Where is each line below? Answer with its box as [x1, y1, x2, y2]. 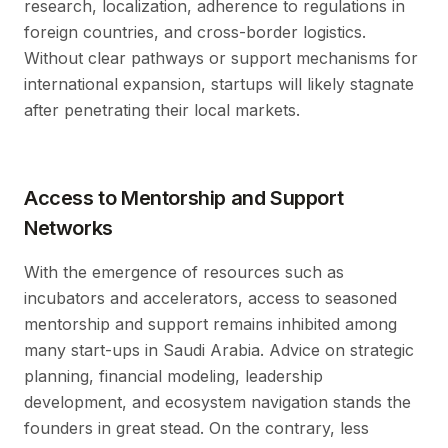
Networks [24, 216, 113, 241]
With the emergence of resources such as [24, 262, 344, 283]
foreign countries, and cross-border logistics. [24, 22, 366, 43]
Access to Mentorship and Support [24, 186, 344, 211]
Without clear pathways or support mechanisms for [24, 48, 418, 69]
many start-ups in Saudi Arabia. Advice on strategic [24, 340, 414, 361]
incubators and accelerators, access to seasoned [24, 288, 397, 309]
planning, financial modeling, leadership [24, 366, 323, 387]
